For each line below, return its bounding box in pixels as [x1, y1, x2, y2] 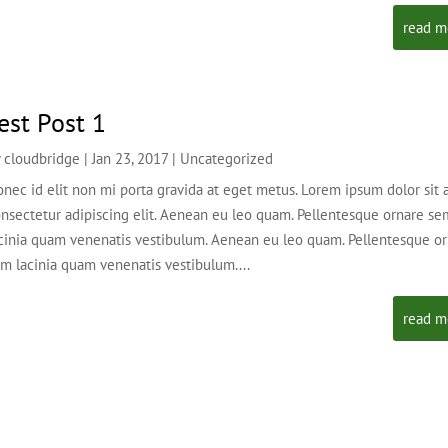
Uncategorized [180, 148, 274, 168]
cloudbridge [4, 148, 81, 168]
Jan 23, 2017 [92, 148, 169, 168]
